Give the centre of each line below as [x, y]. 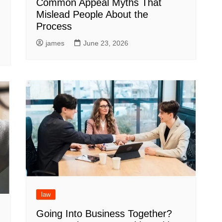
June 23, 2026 [106, 43]
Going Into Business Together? [104, 213]
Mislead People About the [92, 15]
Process [54, 27]
